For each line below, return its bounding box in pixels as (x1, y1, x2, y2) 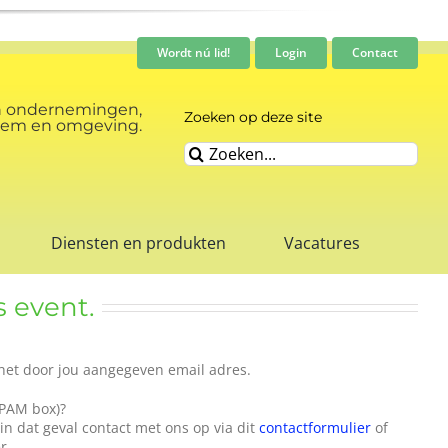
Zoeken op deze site (184, 107, 323, 126)
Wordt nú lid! (157, 43, 231, 61)
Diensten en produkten (51, 232, 227, 255)
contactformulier (258, 417, 371, 437)
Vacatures (284, 232, 361, 255)
